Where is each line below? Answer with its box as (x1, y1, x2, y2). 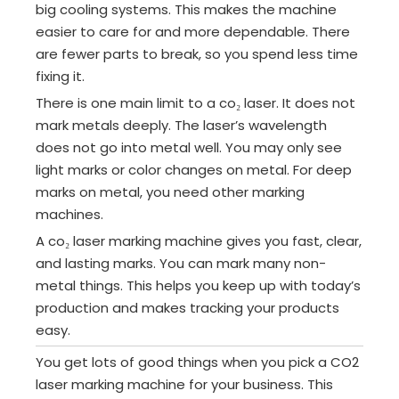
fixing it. (36, 67, 85, 86)
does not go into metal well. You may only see (36, 138, 342, 158)
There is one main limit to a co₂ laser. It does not (36, 94, 355, 113)
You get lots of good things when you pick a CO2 (36, 353, 359, 372)
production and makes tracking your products (36, 298, 339, 318)
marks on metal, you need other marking (36, 183, 305, 202)
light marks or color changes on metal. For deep (36, 160, 352, 180)
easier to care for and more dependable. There (36, 22, 350, 42)
